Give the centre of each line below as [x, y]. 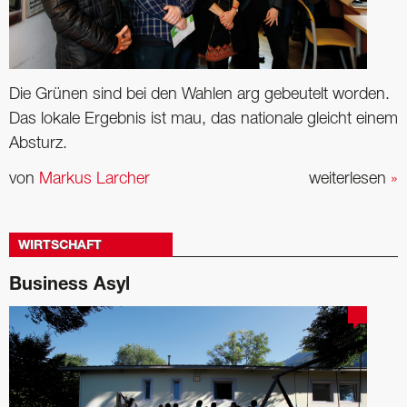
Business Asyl [69, 287]
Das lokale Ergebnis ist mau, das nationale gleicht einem [203, 119]
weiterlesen [350, 179]
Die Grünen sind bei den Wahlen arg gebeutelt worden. [199, 94]
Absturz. [38, 143]
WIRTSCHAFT [60, 247]
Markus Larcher [94, 179]
